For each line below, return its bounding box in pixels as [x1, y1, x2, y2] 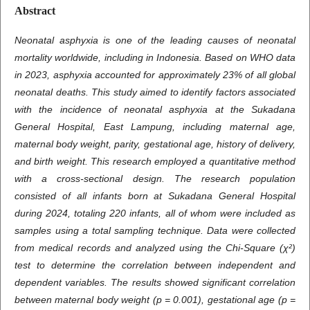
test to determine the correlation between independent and [15, 259, 295, 271]
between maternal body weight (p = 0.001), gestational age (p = [15, 294, 295, 306]
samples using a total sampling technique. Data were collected [15, 225, 295, 237]
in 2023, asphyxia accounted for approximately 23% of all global [15, 69, 295, 81]
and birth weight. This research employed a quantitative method [15, 156, 295, 167]
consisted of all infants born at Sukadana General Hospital [15, 190, 295, 202]
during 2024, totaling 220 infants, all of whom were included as [15, 208, 295, 219]
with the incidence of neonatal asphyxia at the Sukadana [15, 104, 295, 116]
